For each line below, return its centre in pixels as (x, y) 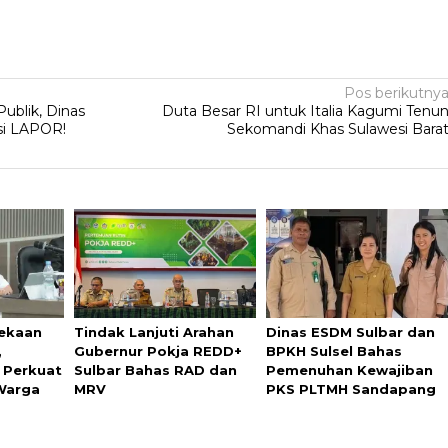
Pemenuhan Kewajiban (350, 369)
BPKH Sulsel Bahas (334, 350)
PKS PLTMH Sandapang (351, 388)
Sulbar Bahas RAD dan (155, 369)
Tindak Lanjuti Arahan (153, 331)
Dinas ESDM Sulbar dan (351, 331)
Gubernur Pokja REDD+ (157, 350)
